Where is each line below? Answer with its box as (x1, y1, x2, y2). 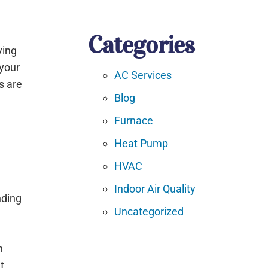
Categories (88, 30, 195, 60)
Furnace (114, 114, 154, 127)
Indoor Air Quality (114, 182, 196, 196)
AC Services (114, 69, 172, 82)
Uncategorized (114, 205, 184, 218)
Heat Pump (114, 137, 169, 150)
